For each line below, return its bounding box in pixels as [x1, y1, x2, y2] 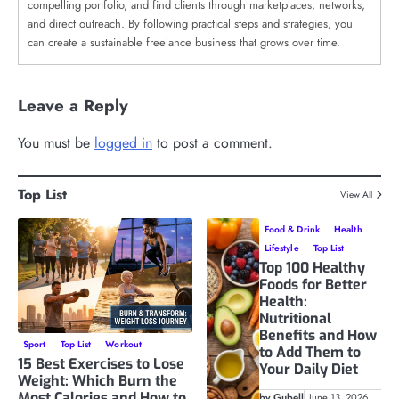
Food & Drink [264, 222, 320, 236]
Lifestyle [264, 240, 299, 255]
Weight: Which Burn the [18, 370, 177, 390]
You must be [18, 132, 94, 153]
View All [340, 188, 372, 202]
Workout [105, 337, 142, 351]
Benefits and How [258, 325, 377, 345]
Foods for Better [258, 274, 367, 294]
